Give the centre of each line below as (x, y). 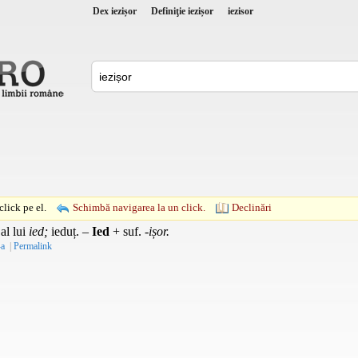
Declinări (252, 207)
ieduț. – (70, 231)
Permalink (33, 246)
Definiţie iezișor (182, 11)
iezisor (241, 11)
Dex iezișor (115, 11)
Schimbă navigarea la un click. (139, 207)
